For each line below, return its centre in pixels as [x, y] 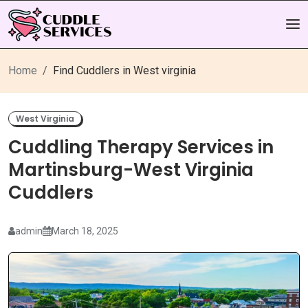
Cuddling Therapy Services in [141, 147]
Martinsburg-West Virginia [131, 170]
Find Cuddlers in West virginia [124, 70]
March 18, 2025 [85, 231]
